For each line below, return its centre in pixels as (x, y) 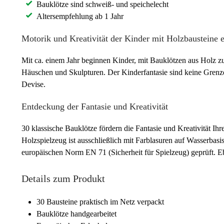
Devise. (33, 84)
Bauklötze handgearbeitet (76, 213)
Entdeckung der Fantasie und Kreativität (95, 106)
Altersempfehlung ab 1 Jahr (80, 16)
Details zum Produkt (63, 178)
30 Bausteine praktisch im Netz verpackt (100, 201)
